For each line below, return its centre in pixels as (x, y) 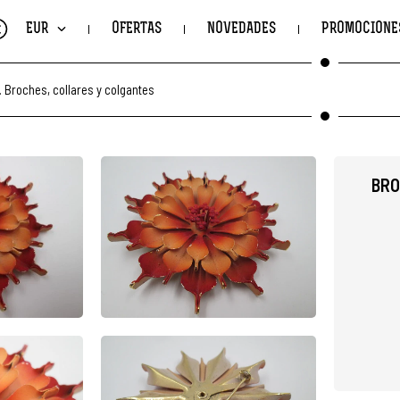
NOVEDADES (242, 29)
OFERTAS (137, 29)
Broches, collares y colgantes (79, 89)
